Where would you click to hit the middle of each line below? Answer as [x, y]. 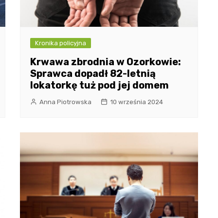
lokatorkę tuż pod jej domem [99, 85]
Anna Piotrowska [65, 102]
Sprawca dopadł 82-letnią [93, 73]
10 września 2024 [136, 102]
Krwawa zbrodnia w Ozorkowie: [105, 62]
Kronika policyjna [60, 43]
